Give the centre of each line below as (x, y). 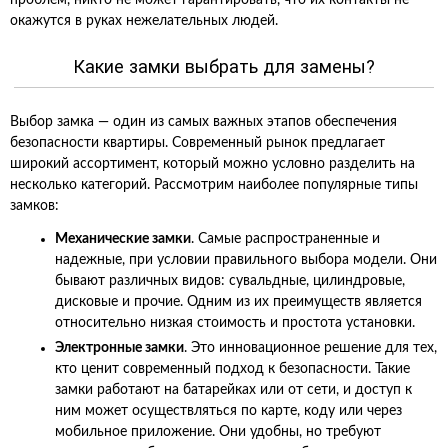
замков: (34, 206)
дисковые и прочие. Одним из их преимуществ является (238, 302)
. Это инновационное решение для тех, (310, 348)
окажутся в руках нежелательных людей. (144, 21)
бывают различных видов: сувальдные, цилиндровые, (230, 281)
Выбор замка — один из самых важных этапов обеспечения (203, 122)
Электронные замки (119, 348)
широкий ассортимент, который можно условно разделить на (212, 164)
